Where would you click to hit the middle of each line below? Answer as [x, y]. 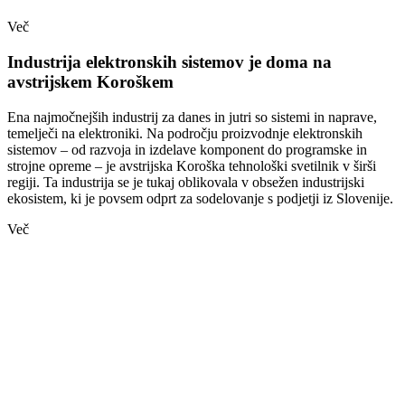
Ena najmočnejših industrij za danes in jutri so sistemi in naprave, [192, 117]
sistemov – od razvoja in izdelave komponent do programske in [187, 149]
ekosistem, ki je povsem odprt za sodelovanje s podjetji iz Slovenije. [200, 198]
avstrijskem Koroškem [90, 82]
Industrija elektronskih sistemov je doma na [170, 62]
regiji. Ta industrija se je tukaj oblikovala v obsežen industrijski [186, 182]
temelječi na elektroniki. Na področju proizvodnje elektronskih [185, 133]
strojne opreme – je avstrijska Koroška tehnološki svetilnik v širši [192, 165]
